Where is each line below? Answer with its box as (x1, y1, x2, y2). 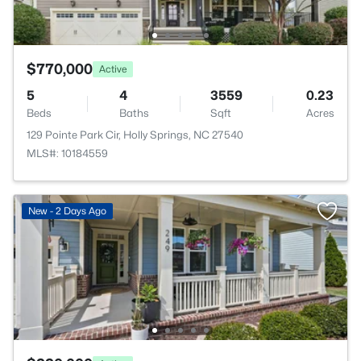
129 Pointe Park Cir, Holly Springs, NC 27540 (27, 128, 243, 141)
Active (99, 62, 127, 75)
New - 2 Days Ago (28, 205, 106, 217)
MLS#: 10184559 (27, 147, 108, 160)
